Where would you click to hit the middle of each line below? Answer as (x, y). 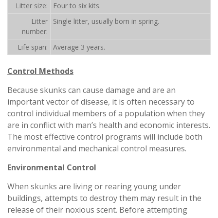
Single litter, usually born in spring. (106, 21)
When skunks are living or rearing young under (94, 186)
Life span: (33, 47)
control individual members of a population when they (106, 113)
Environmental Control (52, 167)
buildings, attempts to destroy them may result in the (104, 198)
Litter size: (32, 6)
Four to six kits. (77, 6)
